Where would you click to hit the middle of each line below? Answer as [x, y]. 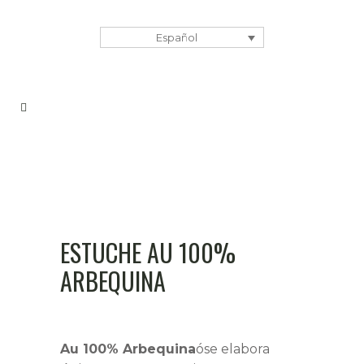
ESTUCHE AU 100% [148, 253]
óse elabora [233, 349]
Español [177, 38]
